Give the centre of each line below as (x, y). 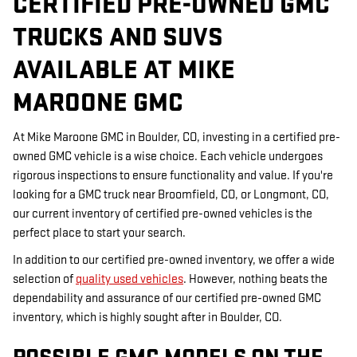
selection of (44, 279)
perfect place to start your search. (99, 233)
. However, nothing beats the (255, 279)
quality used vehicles (129, 279)
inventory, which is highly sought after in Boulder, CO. (147, 317)
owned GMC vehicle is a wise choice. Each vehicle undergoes (168, 156)
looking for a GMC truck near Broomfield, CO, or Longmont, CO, (171, 194)
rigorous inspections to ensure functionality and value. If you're (173, 175)
